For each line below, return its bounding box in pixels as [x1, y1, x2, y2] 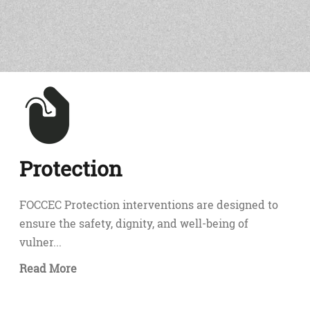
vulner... [19, 235, 62, 249]
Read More [19, 261, 77, 275]
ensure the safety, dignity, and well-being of [19, 216, 248, 230]
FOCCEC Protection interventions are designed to [19, 197, 278, 212]
